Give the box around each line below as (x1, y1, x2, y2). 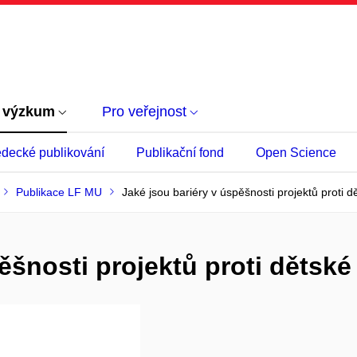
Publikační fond (136, 146, 224, 159)
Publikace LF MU (16, 186, 102, 198)
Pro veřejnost (102, 104, 186, 120)
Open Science (256, 146, 336, 159)
